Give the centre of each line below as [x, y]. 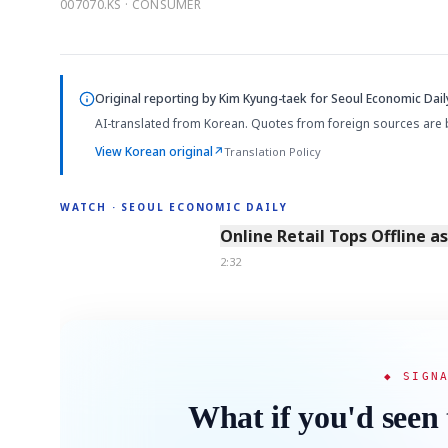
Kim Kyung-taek [263, 98]
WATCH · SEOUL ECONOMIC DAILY [174, 207]
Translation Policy [272, 151]
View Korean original [154, 151]
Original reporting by [157, 98]
